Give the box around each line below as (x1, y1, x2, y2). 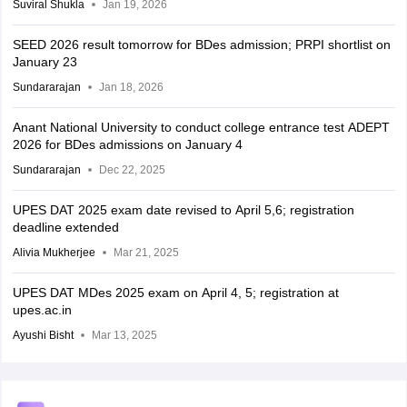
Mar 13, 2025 (91, 329, 157, 342)
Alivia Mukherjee (12, 246, 95, 259)
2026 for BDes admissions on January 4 (12, 137, 243, 152)
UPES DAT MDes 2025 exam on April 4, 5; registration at (12, 285, 339, 300)
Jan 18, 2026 (98, 81, 164, 94)
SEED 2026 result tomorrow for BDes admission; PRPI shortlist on (12, 37, 391, 52)
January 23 (12, 55, 77, 69)
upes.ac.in (12, 303, 72, 317)
